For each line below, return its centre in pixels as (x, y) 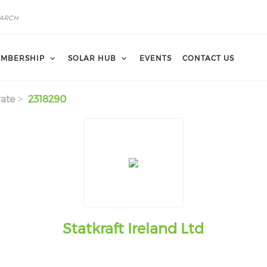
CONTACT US (208, 58)
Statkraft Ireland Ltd (133, 229)
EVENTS (156, 58)
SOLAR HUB (92, 58)
